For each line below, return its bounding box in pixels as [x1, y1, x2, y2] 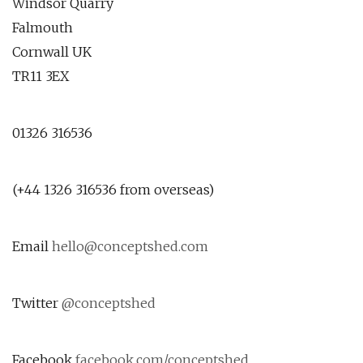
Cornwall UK [12, 44, 92, 60]
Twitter [12, 295, 62, 311]
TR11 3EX [12, 68, 70, 84]
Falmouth [12, 19, 73, 36]
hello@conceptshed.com [52, 238, 208, 254]
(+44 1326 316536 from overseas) [12, 181, 214, 198]
